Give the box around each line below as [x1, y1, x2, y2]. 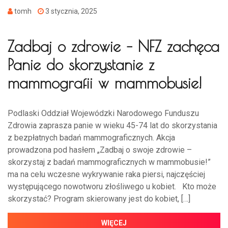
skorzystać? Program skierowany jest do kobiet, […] [8, 193, 190, 204]
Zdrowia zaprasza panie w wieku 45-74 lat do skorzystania [8, 120, 217, 130]
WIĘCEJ [101, 218, 127, 227]
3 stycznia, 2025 [44, 7, 97, 15]
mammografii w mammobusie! [8, 73, 202, 92]
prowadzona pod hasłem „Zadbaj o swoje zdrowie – [8, 145, 192, 155]
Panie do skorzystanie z [8, 55, 154, 73]
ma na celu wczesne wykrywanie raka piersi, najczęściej [8, 169, 205, 179]
